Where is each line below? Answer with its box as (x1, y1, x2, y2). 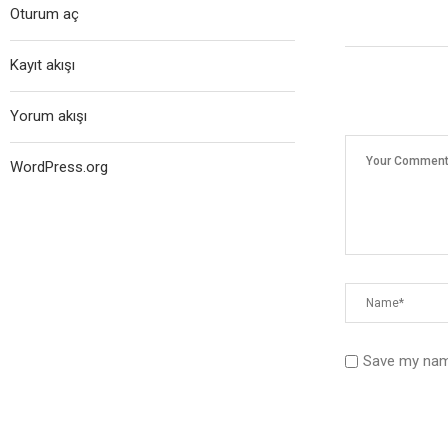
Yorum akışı (10, 107, 87, 126)
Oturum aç (10, 5, 79, 24)
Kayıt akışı (10, 56, 75, 75)
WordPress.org (10, 158, 108, 177)
